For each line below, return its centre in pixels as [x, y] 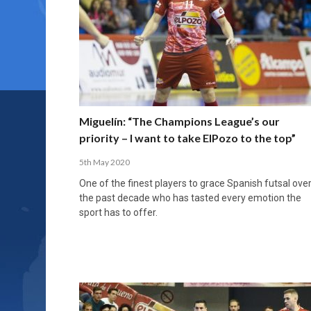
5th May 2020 [104, 162]
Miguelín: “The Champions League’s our [179, 121]
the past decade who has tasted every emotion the [190, 197]
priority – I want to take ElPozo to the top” [187, 137]
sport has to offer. [118, 212]
